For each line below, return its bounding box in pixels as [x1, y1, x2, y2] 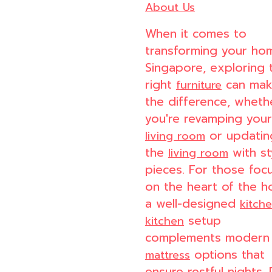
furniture [176, 76, 222, 94]
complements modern [145, 229, 270, 247]
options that [190, 246, 265, 264]
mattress [145, 246, 190, 264]
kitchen [145, 212, 184, 230]
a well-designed [145, 195, 240, 213]
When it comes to [145, 25, 246, 43]
